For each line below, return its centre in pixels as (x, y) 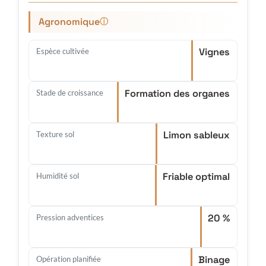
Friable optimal (196, 176)
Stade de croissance (70, 92)
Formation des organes (177, 93)
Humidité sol (58, 175)
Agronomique (69, 21)
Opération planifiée (69, 259)
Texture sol (55, 134)
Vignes (214, 52)
